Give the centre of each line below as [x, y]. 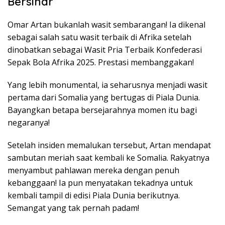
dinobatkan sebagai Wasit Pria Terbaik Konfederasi [105, 50]
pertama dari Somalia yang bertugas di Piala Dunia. [104, 98]
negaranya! [29, 123]
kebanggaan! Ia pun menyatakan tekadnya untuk [100, 183]
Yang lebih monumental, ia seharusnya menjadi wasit [107, 85]
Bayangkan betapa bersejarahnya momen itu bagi [102, 110]
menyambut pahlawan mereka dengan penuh [93, 171]
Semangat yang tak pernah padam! [73, 208]
